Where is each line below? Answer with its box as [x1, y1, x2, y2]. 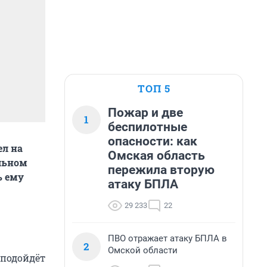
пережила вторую [108, 163, 215, 177]
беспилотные [108, 120, 187, 134]
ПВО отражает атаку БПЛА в [108, 233, 227, 244]
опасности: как [108, 134, 197, 148]
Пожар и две [108, 105, 183, 120]
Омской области [108, 245, 178, 256]
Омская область [108, 148, 205, 163]
